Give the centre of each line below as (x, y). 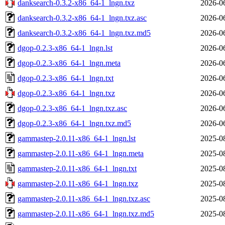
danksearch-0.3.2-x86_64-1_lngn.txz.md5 (84, 33)
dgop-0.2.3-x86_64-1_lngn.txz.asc (72, 108)
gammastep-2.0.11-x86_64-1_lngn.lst (77, 138)
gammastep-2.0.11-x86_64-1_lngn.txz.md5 (86, 213)
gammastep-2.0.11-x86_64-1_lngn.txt (77, 168)
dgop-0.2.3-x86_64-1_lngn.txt (66, 78)
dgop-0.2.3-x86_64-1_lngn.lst (65, 48)
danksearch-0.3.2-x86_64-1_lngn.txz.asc (82, 18)
